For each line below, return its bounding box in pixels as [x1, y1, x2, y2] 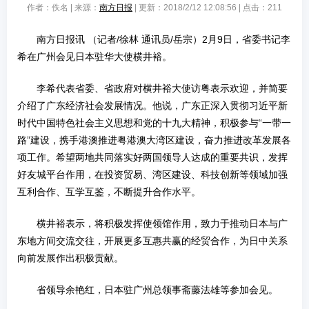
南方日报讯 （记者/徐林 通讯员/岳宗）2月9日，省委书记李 [37, 34, 290, 46]
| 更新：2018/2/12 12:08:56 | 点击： [132, 3, 268, 13]
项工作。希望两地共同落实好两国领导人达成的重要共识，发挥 [17, 152, 288, 163]
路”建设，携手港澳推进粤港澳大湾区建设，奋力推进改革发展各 [17, 134, 291, 146]
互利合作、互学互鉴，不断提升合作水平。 [17, 186, 201, 198]
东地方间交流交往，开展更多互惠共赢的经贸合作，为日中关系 [17, 235, 288, 247]
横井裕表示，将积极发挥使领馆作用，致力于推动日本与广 [37, 218, 288, 230]
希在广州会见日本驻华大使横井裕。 [17, 51, 172, 63]
